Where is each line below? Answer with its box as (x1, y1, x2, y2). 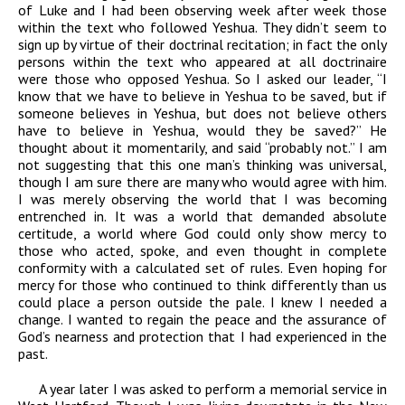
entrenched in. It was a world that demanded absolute (18, 207, 387, 226)
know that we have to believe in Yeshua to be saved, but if (18, 87, 387, 106)
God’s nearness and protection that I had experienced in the (18, 327, 387, 346)
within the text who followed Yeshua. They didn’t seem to (18, 18, 387, 37)
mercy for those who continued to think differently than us (18, 276, 387, 295)
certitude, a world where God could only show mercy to (18, 224, 387, 243)
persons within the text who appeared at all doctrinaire (18, 52, 387, 71)
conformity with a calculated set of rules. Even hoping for (18, 259, 387, 278)
